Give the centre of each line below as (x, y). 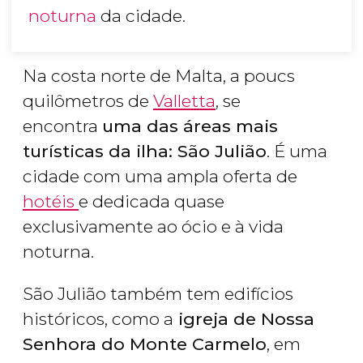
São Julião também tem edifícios (158, 294)
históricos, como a (98, 319)
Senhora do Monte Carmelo (145, 344)
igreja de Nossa (244, 319)
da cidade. (141, 16)
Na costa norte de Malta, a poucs (159, 76)
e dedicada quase (152, 202)
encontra (62, 126)
